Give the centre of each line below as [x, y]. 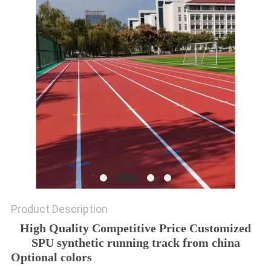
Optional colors [51, 257]
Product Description [59, 209]
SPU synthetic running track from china [135, 243]
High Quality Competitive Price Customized [135, 228]
